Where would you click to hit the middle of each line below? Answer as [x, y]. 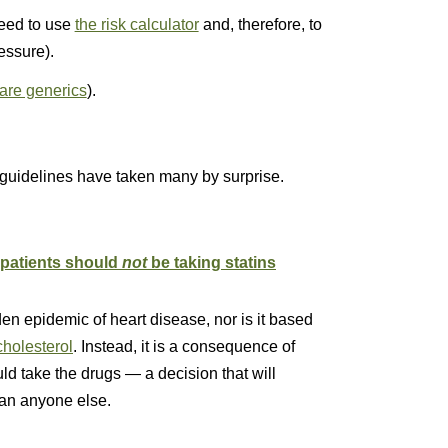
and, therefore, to [260, 24]
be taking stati [202, 262]
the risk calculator [136, 24]
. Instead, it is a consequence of [184, 346]
